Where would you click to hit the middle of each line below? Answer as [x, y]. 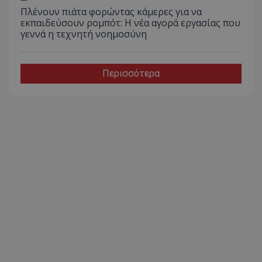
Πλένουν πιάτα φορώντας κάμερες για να [111, 11]
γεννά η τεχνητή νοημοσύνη [84, 34]
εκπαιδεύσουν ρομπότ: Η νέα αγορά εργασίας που [130, 23]
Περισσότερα [131, 73]
